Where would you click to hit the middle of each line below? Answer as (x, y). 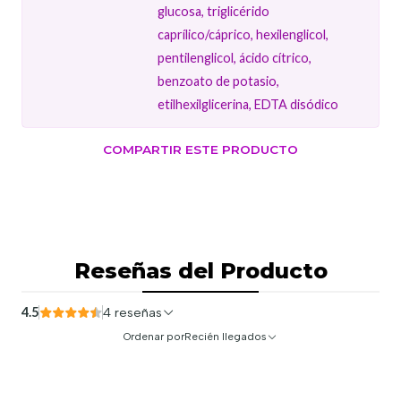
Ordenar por (154, 336)
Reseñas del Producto (200, 270)
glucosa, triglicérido (214, 11)
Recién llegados (226, 336)
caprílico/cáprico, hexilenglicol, (243, 34)
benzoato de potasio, (219, 81)
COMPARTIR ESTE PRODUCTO (200, 149)
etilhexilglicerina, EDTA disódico (248, 104)
